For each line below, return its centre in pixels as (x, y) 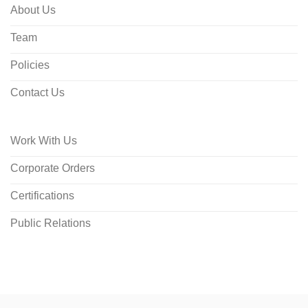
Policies (30, 65)
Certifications (42, 196)
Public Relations (50, 223)
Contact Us (37, 93)
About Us (33, 10)
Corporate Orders (52, 168)
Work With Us (43, 141)
